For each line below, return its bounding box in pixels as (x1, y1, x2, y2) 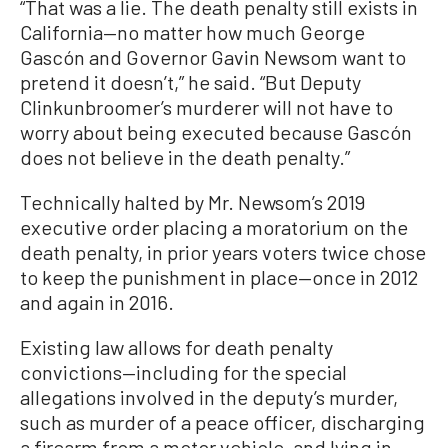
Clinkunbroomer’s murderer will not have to (20, 94, 393, 119)
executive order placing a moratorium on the (20, 214, 408, 239)
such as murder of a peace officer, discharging (20, 409, 425, 434)
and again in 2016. (20, 289, 174, 314)
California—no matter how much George (20, 19, 365, 44)
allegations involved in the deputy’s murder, (20, 384, 398, 409)
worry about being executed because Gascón (20, 119, 412, 144)
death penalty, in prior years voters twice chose (20, 239, 426, 264)
